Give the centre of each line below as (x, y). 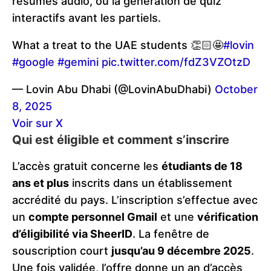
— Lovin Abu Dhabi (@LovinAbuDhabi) (113, 90)
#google (33, 62)
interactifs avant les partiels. (87, 18)
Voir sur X (38, 123)
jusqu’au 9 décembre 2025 (181, 251)
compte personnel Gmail (93, 217)
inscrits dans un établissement (151, 183)
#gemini (78, 62)
